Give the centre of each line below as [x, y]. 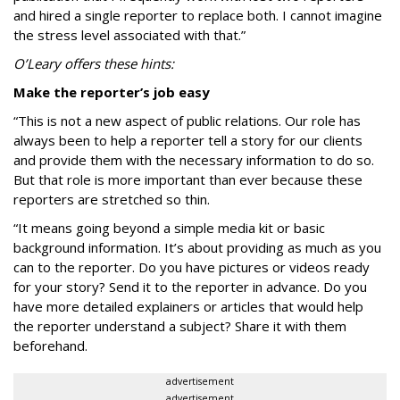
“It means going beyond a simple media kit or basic [169, 228]
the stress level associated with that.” [129, 35]
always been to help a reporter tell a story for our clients [188, 140]
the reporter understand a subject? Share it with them [180, 326]
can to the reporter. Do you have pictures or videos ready [192, 267]
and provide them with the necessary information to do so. [194, 160]
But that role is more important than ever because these [188, 179]
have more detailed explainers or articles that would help [188, 306]
